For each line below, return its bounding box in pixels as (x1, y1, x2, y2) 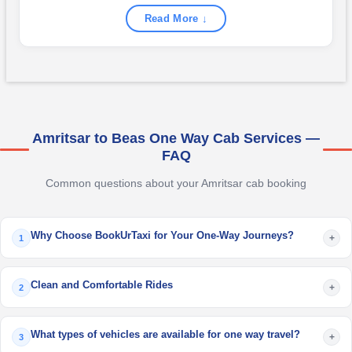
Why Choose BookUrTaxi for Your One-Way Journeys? (31, 229, 294, 241)
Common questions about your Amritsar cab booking (46, 177, 306, 189)
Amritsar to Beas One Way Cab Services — (32, 130, 320, 146)
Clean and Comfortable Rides (31, 279, 173, 291)
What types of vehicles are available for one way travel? (31, 328, 300, 340)
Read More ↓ (144, 13, 208, 24)
